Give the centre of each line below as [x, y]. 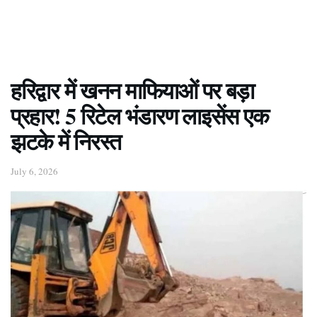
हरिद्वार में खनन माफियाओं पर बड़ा [133, 90]
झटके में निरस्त [66, 141]
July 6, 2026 [34, 171]
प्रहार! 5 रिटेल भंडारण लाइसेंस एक [140, 116]
